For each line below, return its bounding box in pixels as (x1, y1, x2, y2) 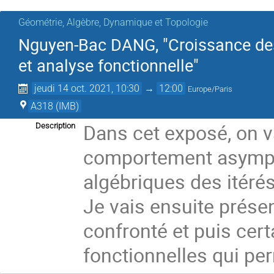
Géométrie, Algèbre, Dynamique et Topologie (18, 17, 208, 28)
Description (35, 121, 75, 130)
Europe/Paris (188, 84, 233, 94)
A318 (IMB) (31, 100, 79, 112)
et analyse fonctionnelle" (18, 54, 199, 76)
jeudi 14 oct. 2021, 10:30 (34, 83, 140, 94)
